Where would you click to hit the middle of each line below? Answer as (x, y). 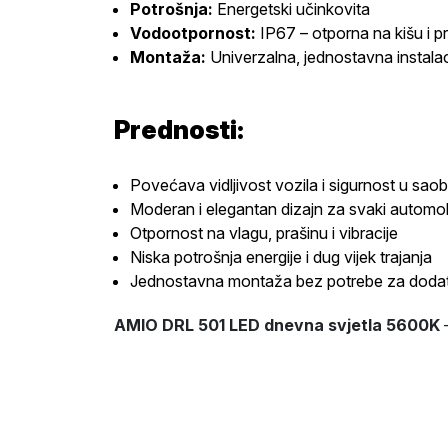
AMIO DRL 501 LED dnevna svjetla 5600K (277, 325)
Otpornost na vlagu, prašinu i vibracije (264, 233)
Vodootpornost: (193, 33)
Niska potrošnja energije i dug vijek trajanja (281, 257)
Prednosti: (179, 130)
